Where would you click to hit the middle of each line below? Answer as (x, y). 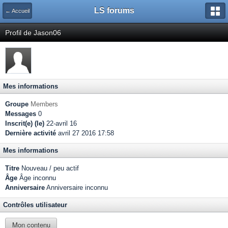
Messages (21, 114)
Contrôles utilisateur (35, 205)
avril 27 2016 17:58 (85, 133)
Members (44, 104)
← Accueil (17, 11)
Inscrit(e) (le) (25, 123)
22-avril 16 (61, 123)
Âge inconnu (37, 178)
